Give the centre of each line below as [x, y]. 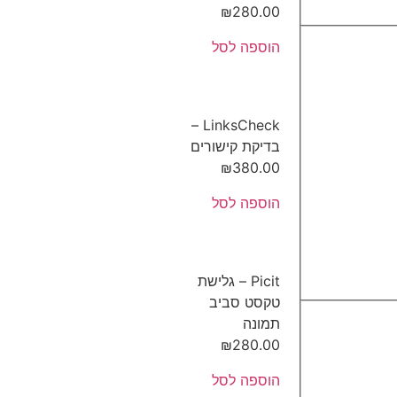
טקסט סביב [245, 303]
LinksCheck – [197, 125]
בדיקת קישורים [235, 147]
